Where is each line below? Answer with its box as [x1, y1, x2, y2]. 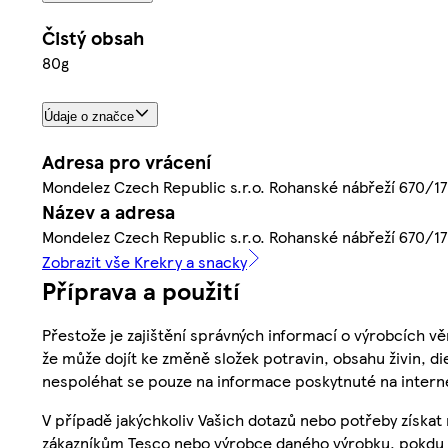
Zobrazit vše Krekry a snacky [42, 249, 247, 273]
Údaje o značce [44, 109, 134, 124]
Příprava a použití [42, 272, 240, 307]
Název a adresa [42, 197, 175, 225]
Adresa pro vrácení [42, 147, 211, 175]
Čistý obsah [42, 24, 144, 52]
